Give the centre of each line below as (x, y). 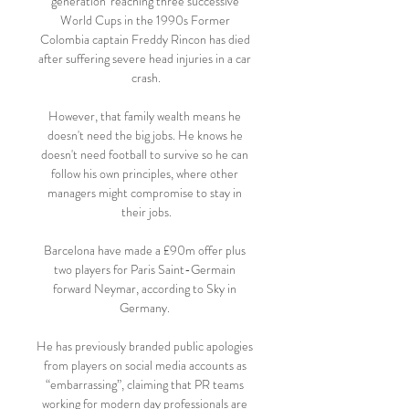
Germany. (146, 308)
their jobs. (146, 212)
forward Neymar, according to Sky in (145, 288)
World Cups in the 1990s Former (145, 20)
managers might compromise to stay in (145, 193)
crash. (146, 78)
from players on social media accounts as (145, 365)
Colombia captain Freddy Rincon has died (145, 39)
